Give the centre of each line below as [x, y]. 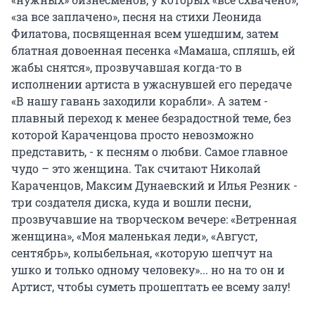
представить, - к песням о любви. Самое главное [149, 151]
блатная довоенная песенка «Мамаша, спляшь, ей [153, 50]
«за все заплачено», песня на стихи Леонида [136, 16]
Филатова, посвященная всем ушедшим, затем [145, 33]
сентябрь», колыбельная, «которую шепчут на [142, 252]
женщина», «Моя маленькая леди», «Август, [134, 236]
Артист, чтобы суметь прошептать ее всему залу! [151, 286]
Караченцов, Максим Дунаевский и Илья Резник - [154, 185]
